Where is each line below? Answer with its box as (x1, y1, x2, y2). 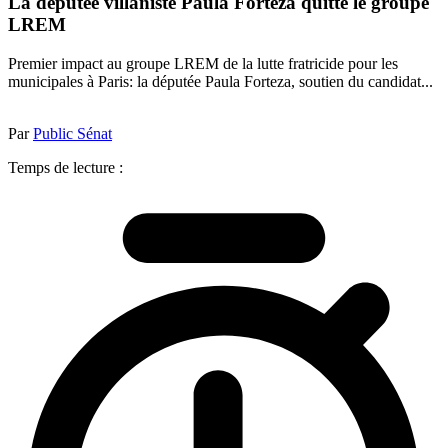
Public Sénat (33, 124, 112, 142)
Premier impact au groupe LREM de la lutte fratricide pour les (8, 54, 398, 72)
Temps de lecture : (8, 158, 123, 176)
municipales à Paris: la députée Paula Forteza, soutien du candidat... (8, 72, 433, 90)
